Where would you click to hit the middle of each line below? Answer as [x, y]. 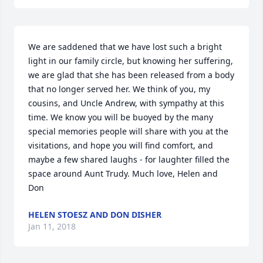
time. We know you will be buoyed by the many [121, 117]
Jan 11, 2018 [52, 227]
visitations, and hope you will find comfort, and [121, 146]
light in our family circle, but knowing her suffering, [131, 61]
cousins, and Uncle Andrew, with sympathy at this [126, 103]
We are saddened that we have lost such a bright [125, 47]
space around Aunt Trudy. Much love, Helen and [123, 174]
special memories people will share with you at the [128, 131]
